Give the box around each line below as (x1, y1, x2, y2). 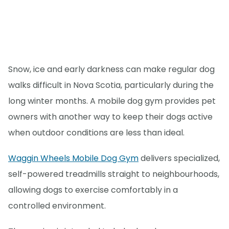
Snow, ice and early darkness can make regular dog (8, 63, 215, 76)
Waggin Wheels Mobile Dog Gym (8, 152, 139, 165)
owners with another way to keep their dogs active (8, 111, 213, 123)
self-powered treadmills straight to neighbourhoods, (8, 168, 219, 180)
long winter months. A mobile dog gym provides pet (8, 95, 216, 107)
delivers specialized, (139, 152, 220, 165)
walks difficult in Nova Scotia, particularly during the (8, 79, 214, 91)
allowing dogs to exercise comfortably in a (8, 184, 178, 196)
